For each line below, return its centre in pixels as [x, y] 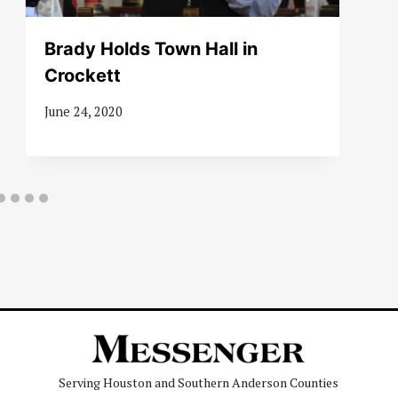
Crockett [82, 75]
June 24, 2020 [83, 111]
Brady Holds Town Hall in [151, 48]
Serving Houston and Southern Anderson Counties [199, 382]
